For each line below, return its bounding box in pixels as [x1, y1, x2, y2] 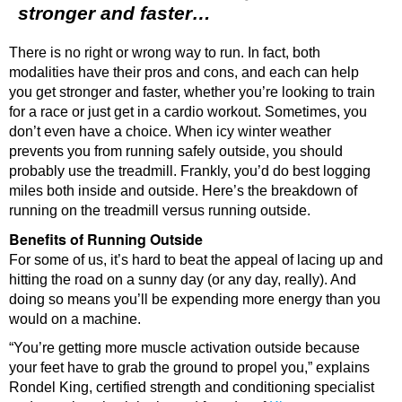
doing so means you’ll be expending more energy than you [9, 291, 380, 307]
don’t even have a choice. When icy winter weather [9, 123, 331, 139]
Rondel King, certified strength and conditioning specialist [9, 379, 374, 395]
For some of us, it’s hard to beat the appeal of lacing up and [9, 251, 383, 267]
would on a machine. [9, 310, 141, 327]
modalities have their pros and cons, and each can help [9, 64, 359, 80]
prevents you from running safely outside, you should [9, 143, 343, 159]
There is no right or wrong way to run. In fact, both [9, 44, 320, 60]
